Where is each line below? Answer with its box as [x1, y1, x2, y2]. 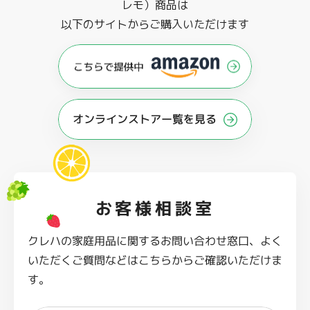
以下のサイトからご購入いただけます [61, 16, 249, 32]
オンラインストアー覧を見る [72, 111, 217, 127]
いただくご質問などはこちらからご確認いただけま [28, 253, 283, 268]
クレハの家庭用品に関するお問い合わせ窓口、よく [28, 233, 283, 249]
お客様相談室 [95, 197, 215, 221]
